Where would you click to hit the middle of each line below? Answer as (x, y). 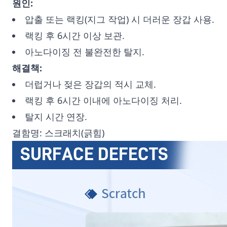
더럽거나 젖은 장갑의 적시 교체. (90, 84)
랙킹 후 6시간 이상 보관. (75, 35)
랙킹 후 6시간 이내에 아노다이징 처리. (103, 100)
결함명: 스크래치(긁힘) (58, 133)
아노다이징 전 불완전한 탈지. (85, 52)
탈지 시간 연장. (56, 117)
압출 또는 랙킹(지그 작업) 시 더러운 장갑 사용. (120, 19)
